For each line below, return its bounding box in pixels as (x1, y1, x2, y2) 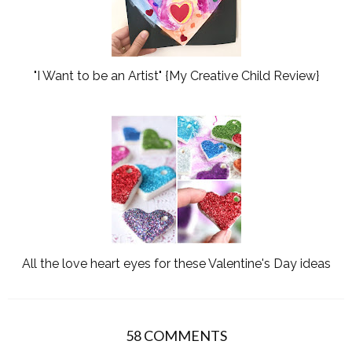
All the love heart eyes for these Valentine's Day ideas (21, 256, 331, 272)
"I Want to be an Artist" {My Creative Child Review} (33, 68, 319, 84)
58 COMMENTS (125, 327, 227, 345)
